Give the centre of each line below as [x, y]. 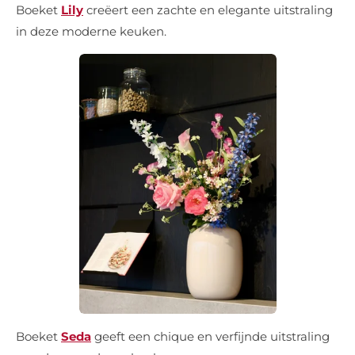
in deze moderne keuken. [91, 31]
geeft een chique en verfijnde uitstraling [210, 336]
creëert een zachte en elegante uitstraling [208, 10]
